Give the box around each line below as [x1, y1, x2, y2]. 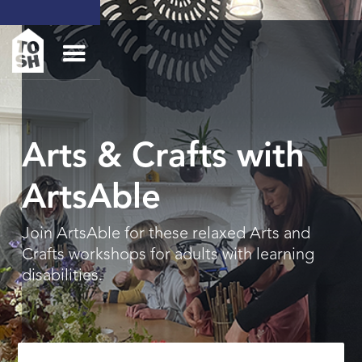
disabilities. [21, 268, 103, 284]
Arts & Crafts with [21, 141, 305, 175]
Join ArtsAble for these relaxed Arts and [21, 226, 310, 242]
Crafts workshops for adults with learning [21, 247, 314, 263]
